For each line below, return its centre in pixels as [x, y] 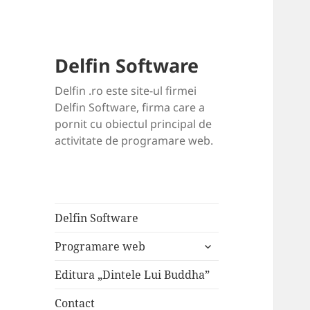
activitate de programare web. [134, 141]
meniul [216, 258]
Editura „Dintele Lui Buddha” [133, 275]
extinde [217, 243]
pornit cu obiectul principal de [134, 124]
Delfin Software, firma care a [130, 108]
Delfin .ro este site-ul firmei [126, 91]
